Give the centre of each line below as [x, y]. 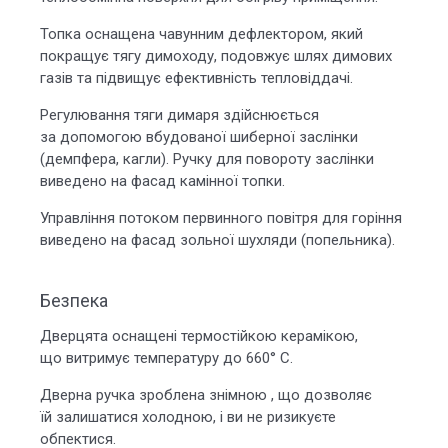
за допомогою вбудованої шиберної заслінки [199, 137]
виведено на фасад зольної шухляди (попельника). [217, 240]
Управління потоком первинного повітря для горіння [221, 218]
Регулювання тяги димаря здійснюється [179, 115]
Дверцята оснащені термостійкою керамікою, [199, 336]
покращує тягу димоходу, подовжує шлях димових [216, 56]
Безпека [74, 300]
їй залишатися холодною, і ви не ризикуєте [188, 417]
